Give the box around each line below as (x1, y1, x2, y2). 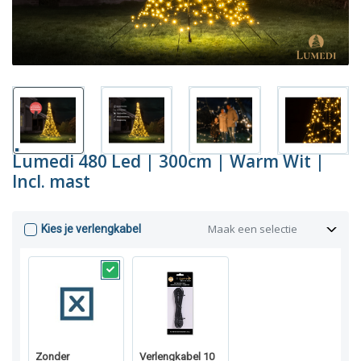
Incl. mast (12, 169, 90, 193)
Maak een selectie (208, 222, 297, 237)
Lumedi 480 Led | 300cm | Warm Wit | (12, 149, 325, 172)
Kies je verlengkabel (41, 222, 141, 236)
